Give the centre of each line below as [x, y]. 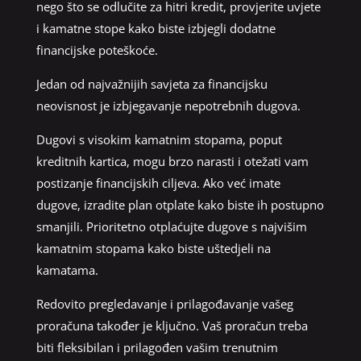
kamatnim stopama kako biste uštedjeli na [153, 248]
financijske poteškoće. [97, 50]
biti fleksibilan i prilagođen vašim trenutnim [157, 347]
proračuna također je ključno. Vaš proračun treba [172, 325]
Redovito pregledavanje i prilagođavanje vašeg [164, 303]
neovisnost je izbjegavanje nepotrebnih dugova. [168, 105]
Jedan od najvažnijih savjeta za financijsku [151, 83]
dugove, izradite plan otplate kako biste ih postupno [180, 204]
